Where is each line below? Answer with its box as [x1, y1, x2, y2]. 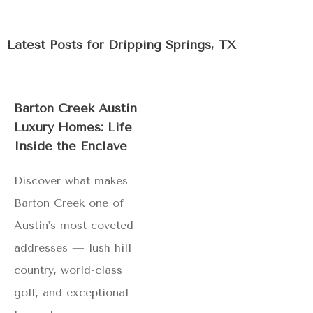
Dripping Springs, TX [108, 36, 236, 52]
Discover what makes [14, 173, 128, 187]
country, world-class [14, 263, 122, 277]
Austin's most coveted [14, 218, 133, 232]
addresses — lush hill [14, 240, 131, 254]
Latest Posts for [7, 36, 108, 52]
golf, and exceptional [14, 285, 129, 299]
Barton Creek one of [14, 196, 124, 210]
